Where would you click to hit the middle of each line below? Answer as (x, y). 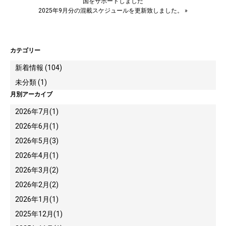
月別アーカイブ (31, 94)
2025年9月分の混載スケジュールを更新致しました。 (111, 10)
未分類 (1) (31, 82)
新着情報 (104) (39, 67)
